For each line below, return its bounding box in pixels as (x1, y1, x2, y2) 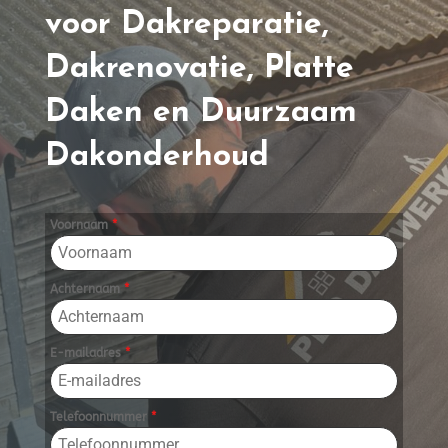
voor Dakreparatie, (44, 9, 329, 42)
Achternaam (49, 282, 124, 297)
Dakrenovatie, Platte (44, 53, 354, 86)
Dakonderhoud (44, 141, 269, 174)
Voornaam (49, 218, 112, 233)
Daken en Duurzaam (44, 97, 357, 130)
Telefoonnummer (49, 410, 151, 425)
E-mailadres (49, 346, 125, 361)
